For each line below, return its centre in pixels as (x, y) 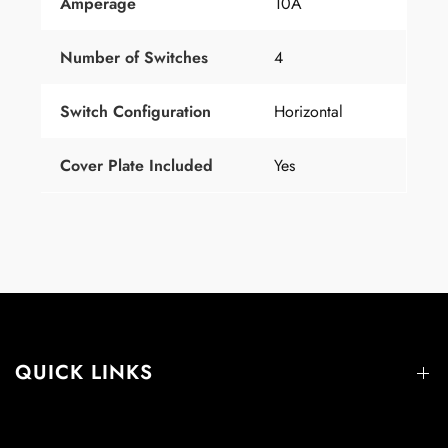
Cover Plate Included (136, 166)
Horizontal (308, 112)
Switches (173, 58)
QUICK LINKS (84, 373)
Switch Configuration (135, 112)
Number (92, 58)
